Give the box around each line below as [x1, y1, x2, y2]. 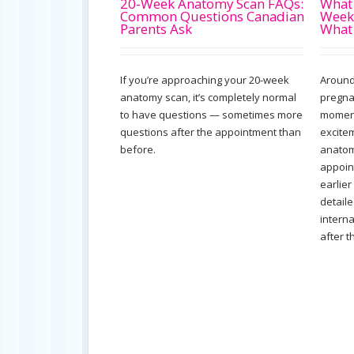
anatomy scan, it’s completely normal [120, 90, 296, 104]
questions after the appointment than [120, 125, 301, 139]
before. [120, 142, 156, 156]
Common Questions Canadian [120, 7, 304, 25]
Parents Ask [120, 20, 192, 38]
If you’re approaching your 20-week [120, 73, 289, 87]
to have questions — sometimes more [120, 107, 303, 122]
